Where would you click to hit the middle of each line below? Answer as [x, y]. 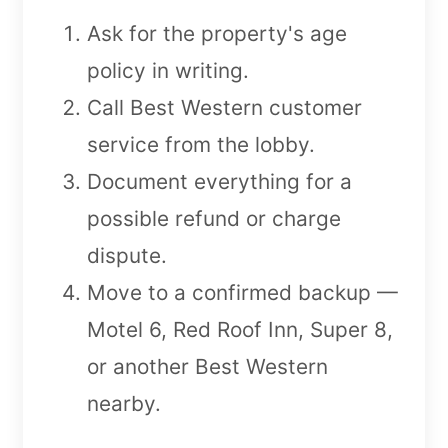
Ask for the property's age [217, 33]
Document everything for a [219, 181]
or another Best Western [207, 366]
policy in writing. [168, 70]
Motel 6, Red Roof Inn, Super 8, [240, 329]
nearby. [124, 403]
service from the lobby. [201, 144]
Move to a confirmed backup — [242, 292]
